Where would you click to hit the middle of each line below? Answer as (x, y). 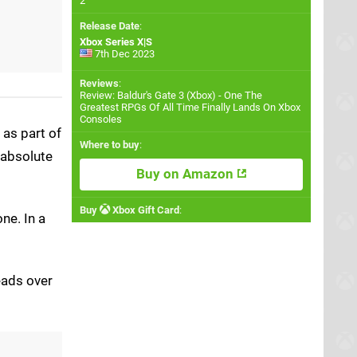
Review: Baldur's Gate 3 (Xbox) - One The (171, 95)
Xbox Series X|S (116, 42)
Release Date (110, 26)
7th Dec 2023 (124, 54)
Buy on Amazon (186, 174)
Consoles (101, 119)
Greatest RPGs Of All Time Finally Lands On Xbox (190, 107)
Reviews (99, 83)
